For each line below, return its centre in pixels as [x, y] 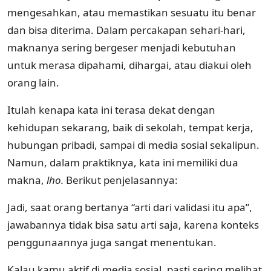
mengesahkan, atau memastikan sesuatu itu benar [132, 12]
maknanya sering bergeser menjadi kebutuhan [122, 47]
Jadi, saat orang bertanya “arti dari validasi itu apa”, [130, 207]
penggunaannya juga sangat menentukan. [112, 242]
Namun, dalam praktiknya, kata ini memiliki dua [123, 162]
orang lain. [33, 82]
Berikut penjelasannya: [122, 180]
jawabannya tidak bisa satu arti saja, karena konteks [133, 224]
